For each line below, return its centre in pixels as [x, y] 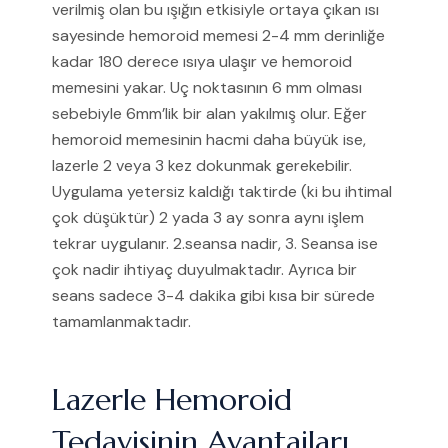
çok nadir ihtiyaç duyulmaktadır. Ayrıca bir [204, 270]
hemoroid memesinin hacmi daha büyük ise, [209, 140]
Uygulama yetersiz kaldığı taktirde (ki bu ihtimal [222, 192]
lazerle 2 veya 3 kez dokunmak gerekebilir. [202, 166]
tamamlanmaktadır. [121, 322]
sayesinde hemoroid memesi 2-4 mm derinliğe [218, 36]
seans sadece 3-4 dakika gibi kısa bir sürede [213, 296]
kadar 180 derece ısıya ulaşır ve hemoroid [202, 62]
